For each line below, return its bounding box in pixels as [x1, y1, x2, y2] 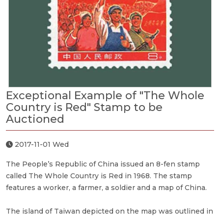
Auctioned [6, 112, 64, 126]
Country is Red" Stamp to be [6, 100, 163, 114]
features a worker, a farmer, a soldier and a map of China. [6, 183, 207, 192]
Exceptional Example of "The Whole [6, 88, 204, 102]
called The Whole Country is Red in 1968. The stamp [6, 171, 192, 180]
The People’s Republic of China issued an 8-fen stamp [6, 159, 200, 168]
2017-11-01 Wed [13, 139, 69, 149]
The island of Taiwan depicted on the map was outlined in [6, 206, 213, 216]
